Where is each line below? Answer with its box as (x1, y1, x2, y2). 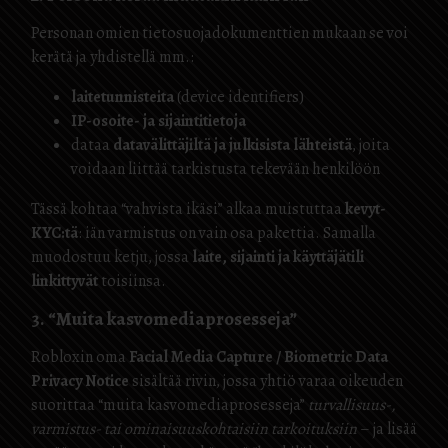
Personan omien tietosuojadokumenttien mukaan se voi (31, 22, 408, 44)
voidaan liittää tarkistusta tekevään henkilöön (71, 158, 380, 180)
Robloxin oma (31, 346, 129, 368)
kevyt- (345, 198, 386, 220)
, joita (352, 134, 390, 156)
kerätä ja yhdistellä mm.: (31, 46, 194, 68)
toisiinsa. (98, 270, 166, 292)
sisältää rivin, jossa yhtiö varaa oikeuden (129, 370, 403, 392)
